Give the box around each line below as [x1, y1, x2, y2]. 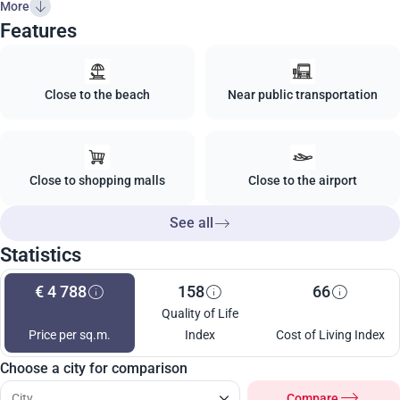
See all [169, 214, 213, 231]
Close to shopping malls [29, 173, 165, 187]
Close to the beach [45, 87, 150, 102]
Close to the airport [248, 173, 357, 187]
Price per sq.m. [29, 328, 111, 342]
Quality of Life [162, 306, 238, 321]
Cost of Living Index [276, 328, 385, 342]
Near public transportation [228, 87, 378, 102]
